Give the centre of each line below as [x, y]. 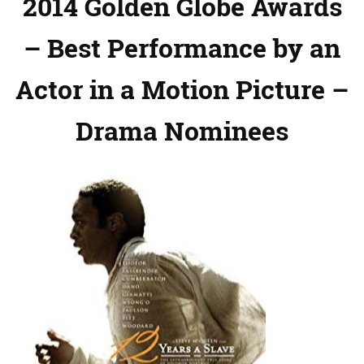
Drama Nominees [182, 131]
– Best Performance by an [182, 48]
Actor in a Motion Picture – [182, 89]
